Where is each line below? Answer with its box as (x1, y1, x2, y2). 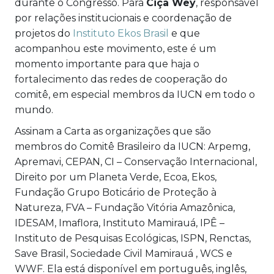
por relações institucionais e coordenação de (15, 12, 232, 24)
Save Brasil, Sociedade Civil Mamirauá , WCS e (15, 248, 232, 260)
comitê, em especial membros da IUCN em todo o (15, 89, 255, 101)
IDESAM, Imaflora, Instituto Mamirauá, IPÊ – (15, 217, 224, 229)
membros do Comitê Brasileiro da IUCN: (15, 141, 208, 153)
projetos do (15, 28, 73, 40)
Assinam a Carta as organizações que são (15, 125, 211, 138)
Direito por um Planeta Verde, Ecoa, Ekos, (15, 171, 217, 183)
